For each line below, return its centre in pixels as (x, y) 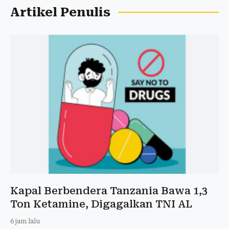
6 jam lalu (25, 221)
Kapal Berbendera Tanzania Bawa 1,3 (109, 190)
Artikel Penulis (60, 13)
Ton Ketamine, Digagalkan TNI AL (101, 204)
